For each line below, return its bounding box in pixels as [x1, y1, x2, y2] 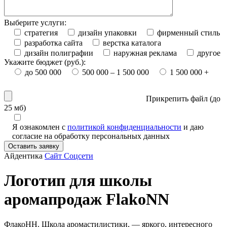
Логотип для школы [4, 171, 152, 190]
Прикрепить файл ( [146, 94, 212, 103]
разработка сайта [24, 38, 83, 47]
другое [197, 48, 220, 57]
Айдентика [4, 151, 43, 160]
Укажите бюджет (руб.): [4, 57, 86, 66]
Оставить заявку [8, 142, 59, 150]
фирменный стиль [157, 28, 220, 37]
